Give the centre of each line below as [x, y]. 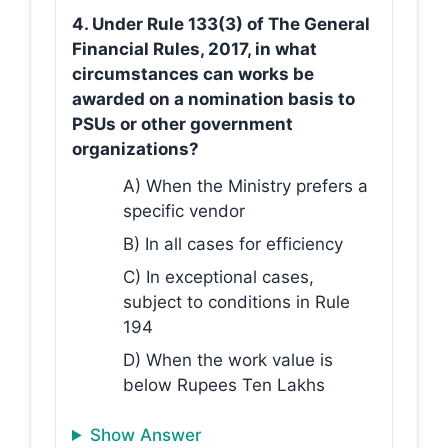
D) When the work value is [228, 359]
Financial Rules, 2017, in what [194, 48]
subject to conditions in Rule [236, 301]
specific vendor [184, 210]
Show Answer [146, 435]
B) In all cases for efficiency [233, 243]
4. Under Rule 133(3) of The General [221, 23]
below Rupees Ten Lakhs [224, 384]
